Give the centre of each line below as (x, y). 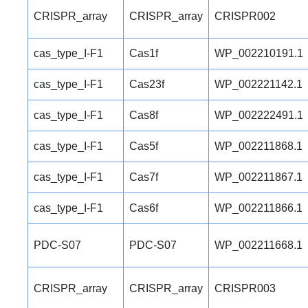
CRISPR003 (245, 288)
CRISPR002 (245, 16)
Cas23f (147, 84)
